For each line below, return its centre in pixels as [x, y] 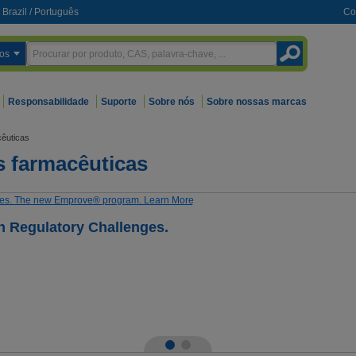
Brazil [15, 12]
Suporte [119, 102]
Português [56, 12]
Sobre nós [172, 102]
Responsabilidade [48, 102]
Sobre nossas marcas [257, 102]
